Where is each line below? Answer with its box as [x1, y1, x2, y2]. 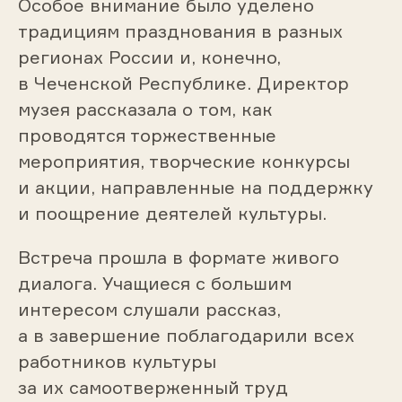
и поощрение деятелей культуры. [17, 202, 327, 225]
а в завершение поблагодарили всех [17, 324, 354, 347]
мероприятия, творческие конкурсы [17, 150, 350, 173]
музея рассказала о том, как [17, 98, 273, 121]
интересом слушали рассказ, [17, 298, 281, 321]
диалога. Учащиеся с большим [17, 272, 292, 295]
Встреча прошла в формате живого [17, 246, 339, 269]
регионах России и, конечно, [17, 46, 281, 69]
